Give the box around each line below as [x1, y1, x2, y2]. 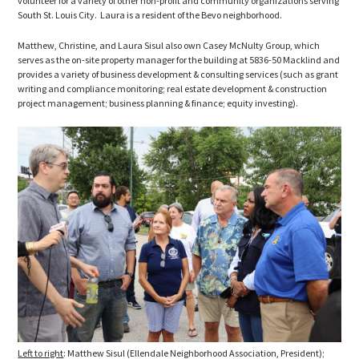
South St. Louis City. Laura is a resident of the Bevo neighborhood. [18, 9, 283, 22]
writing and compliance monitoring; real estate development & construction [18, 83, 328, 95]
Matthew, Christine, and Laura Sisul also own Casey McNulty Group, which [18, 39, 321, 52]
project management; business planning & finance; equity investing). [18, 97, 299, 110]
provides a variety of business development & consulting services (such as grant [18, 68, 339, 81]
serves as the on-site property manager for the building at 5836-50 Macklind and [18, 54, 341, 67]
